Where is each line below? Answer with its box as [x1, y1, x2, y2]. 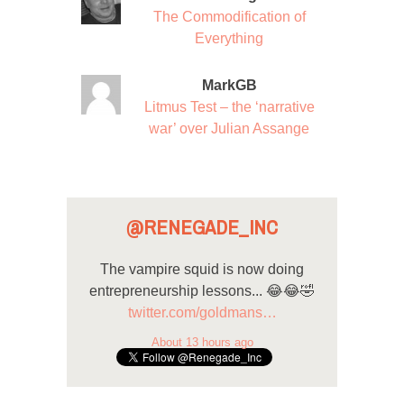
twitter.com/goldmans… [127, 305, 277, 321]
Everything [195, 31, 263, 47]
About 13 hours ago [151, 335, 253, 349]
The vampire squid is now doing [100, 262, 304, 278]
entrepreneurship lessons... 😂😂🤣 [89, 283, 315, 299]
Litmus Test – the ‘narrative [143, 99, 315, 115]
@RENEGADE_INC [126, 209, 278, 247]
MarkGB [201, 78, 257, 94]
